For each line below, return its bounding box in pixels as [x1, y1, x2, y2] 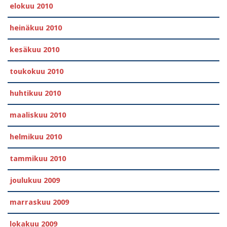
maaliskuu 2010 [10, 110, 66, 120]
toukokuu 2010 [10, 66, 63, 76]
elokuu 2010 [10, 1, 53, 11]
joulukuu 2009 [10, 175, 60, 185]
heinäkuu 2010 [10, 23, 62, 32]
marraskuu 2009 [10, 197, 69, 207]
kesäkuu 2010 [10, 45, 59, 54]
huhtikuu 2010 [10, 88, 61, 98]
